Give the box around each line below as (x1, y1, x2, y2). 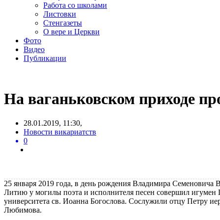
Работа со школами (43, 1, 107, 9)
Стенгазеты (43, 19, 82, 27)
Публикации (24, 54, 66, 62)
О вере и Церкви (43, 27, 100, 36)
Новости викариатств (24, 127, 96, 136)
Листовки (43, 10, 76, 18)
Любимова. (4, 205, 44, 214)
